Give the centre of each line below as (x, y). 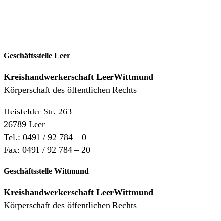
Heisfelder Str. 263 (38, 111)
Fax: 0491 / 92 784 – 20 (47, 150)
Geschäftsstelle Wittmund (46, 171)
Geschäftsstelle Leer (37, 55)
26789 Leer (24, 124)
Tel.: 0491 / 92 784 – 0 (45, 137)
